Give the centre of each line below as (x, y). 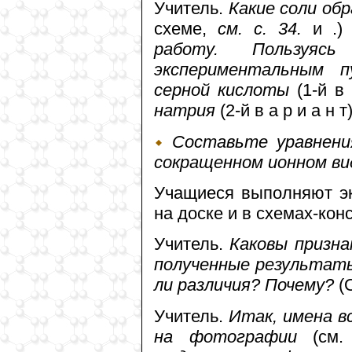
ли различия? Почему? (244, 285)
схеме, (186, 29)
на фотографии (233, 336)
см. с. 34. (259, 29)
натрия (185, 111)
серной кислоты (226, 90)
